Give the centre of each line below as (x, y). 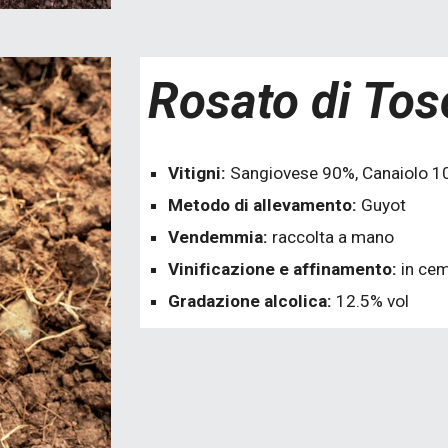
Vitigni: (199, 173)
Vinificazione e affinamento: (283, 269)
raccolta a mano (333, 237)
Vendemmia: (220, 237)
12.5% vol (373, 301)
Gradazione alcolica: (252, 301)
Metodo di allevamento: (265, 205)
